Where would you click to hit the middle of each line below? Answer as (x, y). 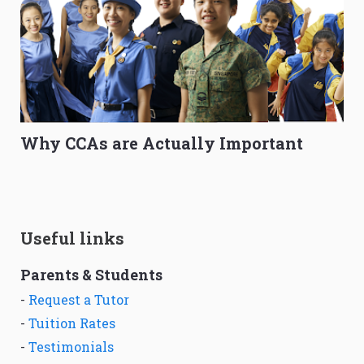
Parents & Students (91, 275)
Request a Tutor (79, 300)
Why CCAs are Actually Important (162, 143)
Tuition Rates (72, 323)
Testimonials (71, 347)
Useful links (72, 238)
